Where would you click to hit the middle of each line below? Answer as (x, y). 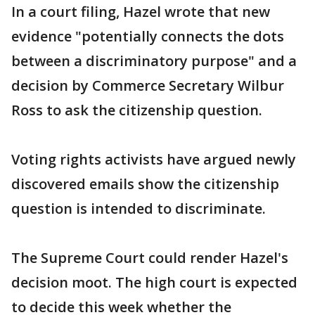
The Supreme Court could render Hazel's (150, 258)
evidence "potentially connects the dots (148, 36)
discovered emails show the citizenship (145, 184)
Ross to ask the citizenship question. (137, 110)
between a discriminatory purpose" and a (154, 61)
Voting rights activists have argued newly (154, 159)
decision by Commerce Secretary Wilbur (148, 85)
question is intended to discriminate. (139, 208)
